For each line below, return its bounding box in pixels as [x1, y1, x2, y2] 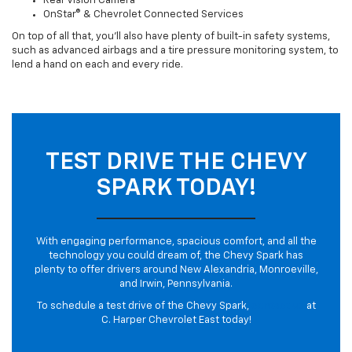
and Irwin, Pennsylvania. [119, 279, 233, 290]
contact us [251, 301, 304, 312]
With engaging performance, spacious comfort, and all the [35, 236, 317, 247]
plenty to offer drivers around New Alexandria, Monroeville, [34, 265, 318, 276]
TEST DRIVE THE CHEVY [45, 151, 307, 175]
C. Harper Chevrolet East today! [101, 315, 251, 326]
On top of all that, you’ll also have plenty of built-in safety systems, [12, 31, 330, 42]
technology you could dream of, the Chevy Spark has [49, 251, 303, 262]
